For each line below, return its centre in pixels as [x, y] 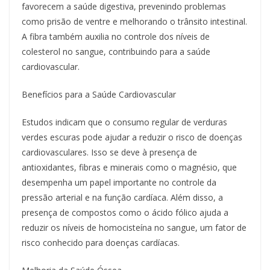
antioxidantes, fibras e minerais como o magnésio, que [129, 168]
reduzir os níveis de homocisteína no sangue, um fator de [134, 228]
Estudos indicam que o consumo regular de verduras [124, 122]
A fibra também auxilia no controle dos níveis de [116, 37]
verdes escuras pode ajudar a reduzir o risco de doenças [132, 137]
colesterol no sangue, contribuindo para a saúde [116, 52]
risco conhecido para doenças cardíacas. [101, 243]
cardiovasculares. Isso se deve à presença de [109, 152]
